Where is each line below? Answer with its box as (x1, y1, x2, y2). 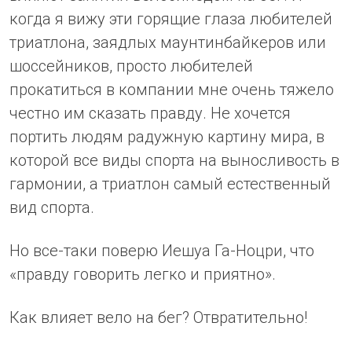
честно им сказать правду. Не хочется (9, 103, 291, 123)
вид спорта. (9, 197, 94, 217)
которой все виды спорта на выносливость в (9, 150, 339, 170)
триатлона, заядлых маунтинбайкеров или (9, 32, 326, 52)
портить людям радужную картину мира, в (9, 126, 324, 146)
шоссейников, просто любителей (9, 56, 253, 75)
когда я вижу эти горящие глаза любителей (9, 9, 332, 28)
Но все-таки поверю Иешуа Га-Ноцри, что (9, 240, 314, 260)
